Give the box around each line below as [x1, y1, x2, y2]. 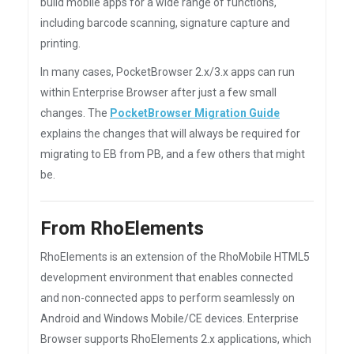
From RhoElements [40, 217, 204, 239]
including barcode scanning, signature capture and [40, 17, 290, 29]
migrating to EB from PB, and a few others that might [40, 148, 305, 160]
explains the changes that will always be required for [40, 127, 300, 140]
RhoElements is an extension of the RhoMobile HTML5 [40, 250, 310, 263]
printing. [40, 37, 81, 50]
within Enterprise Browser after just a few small [40, 86, 277, 99]
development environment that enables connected [40, 271, 293, 284]
